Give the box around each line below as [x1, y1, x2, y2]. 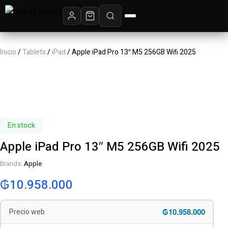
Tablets [22, 47, 46, 58]
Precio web [9, 206, 45, 217]
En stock [8, 120, 35, 131]
